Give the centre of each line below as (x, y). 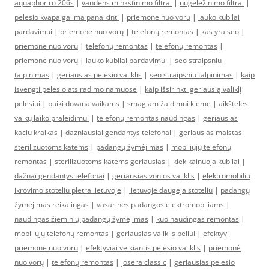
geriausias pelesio (204, 262)
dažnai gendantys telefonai (59, 175)
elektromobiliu (226, 175)
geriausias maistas (210, 132)
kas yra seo (220, 31)
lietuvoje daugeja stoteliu (171, 190)
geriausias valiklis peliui (156, 233)
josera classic (144, 262)
